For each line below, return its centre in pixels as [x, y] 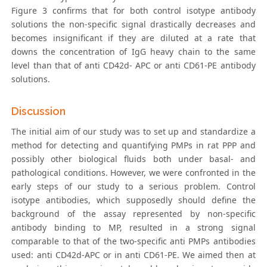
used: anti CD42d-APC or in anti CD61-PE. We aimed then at [133, 255]
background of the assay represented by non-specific [133, 214]
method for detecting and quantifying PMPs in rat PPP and [133, 145]
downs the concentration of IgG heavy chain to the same [133, 52]
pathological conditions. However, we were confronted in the [133, 173]
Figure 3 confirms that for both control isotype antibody [133, 11]
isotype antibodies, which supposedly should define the [133, 200]
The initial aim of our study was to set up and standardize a [133, 132]
